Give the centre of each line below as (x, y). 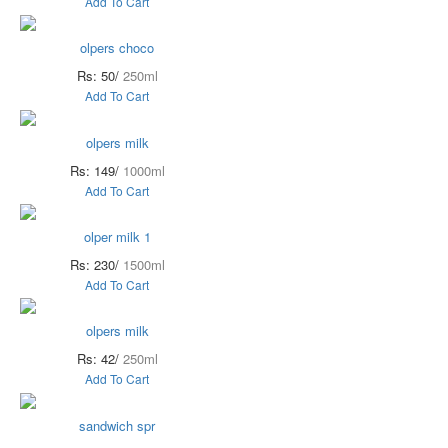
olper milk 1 (117, 237)
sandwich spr (117, 425)
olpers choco (117, 48)
